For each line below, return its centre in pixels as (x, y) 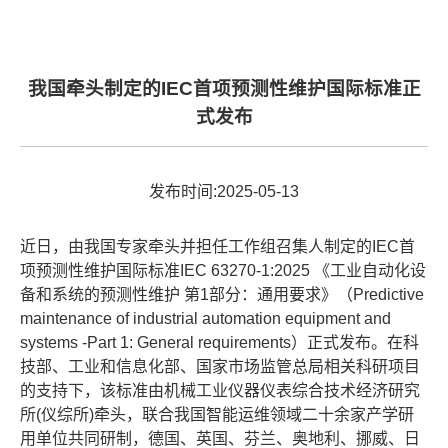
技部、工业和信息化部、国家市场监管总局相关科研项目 (220, 367)
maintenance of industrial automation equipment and (205, 319)
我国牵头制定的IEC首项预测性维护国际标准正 (224, 88)
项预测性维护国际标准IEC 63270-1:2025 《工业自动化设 (223, 271)
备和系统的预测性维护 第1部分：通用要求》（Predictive (222, 295)
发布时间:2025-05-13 (224, 192)
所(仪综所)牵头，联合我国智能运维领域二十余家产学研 (217, 415)
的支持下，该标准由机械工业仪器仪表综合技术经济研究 (220, 391)
